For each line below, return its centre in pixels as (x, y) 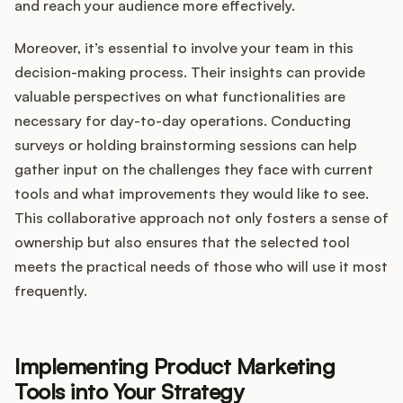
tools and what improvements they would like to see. (192, 194)
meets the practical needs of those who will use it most (201, 267)
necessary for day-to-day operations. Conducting (183, 121)
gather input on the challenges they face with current (194, 170)
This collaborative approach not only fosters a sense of (201, 218)
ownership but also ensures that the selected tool (182, 242)
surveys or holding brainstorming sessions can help (186, 145)
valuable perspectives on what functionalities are (180, 97)
